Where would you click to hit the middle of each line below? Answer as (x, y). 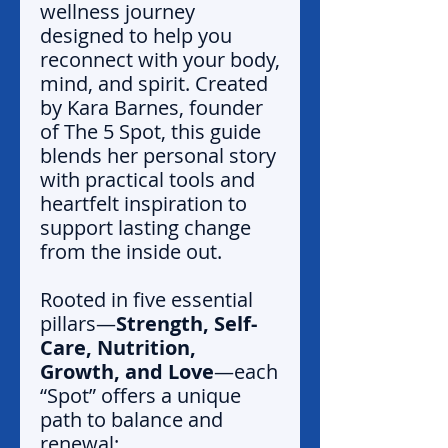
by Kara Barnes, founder (151, 108)
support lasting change (145, 228)
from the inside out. (133, 252)
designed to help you (136, 36)
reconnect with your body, (160, 60)
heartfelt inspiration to (143, 204)
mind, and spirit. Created (154, 84)
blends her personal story (158, 156)
